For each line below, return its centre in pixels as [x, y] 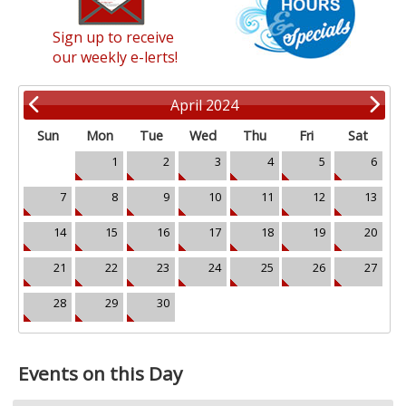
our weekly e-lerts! [116, 57]
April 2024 [205, 105]
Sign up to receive [114, 37]
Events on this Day [101, 373]
